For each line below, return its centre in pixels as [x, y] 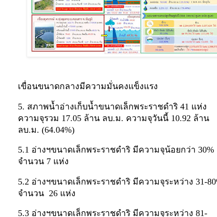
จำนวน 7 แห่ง [45, 162]
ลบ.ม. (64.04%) [46, 130]
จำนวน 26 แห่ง [47, 193]
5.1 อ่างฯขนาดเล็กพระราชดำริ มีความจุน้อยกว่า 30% [116, 150]
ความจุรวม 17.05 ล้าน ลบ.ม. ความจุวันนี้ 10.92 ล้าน [114, 118]
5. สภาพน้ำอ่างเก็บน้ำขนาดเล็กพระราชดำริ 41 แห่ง [112, 106]
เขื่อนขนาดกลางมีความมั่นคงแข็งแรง [88, 86]
